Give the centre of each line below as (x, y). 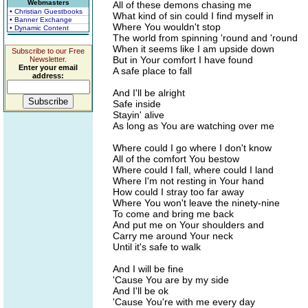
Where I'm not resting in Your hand (188, 181)
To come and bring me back (173, 214)
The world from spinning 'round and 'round (205, 38)
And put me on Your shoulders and (188, 225)
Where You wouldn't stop (167, 27)
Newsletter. (48, 59)
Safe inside (137, 104)
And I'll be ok (141, 291)
